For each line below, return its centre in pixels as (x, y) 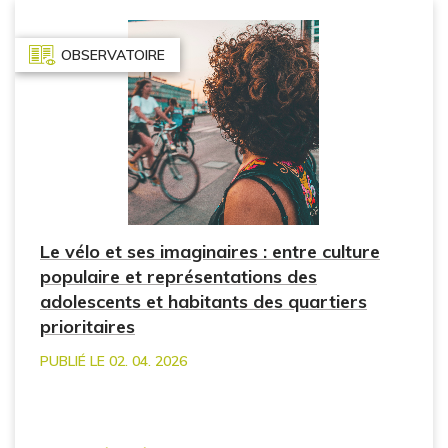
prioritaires (87, 327)
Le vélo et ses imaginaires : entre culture (210, 252)
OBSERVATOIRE (113, 54)
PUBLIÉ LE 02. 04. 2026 (113, 361)
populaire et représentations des (178, 277)
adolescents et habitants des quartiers (203, 302)
